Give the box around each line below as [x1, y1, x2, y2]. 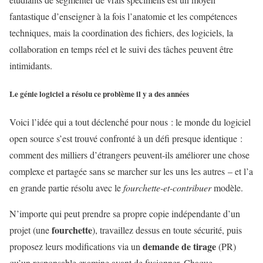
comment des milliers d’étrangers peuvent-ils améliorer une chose [9, 148, 249, 161]
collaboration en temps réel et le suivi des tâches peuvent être [9, 43, 233, 56]
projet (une [9, 223, 52, 236]
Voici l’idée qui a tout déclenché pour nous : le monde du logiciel [9, 115, 251, 128]
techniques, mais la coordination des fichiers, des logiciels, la [9, 26, 233, 39]
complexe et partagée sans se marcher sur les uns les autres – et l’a [9, 164, 253, 177]
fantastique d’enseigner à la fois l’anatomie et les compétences [9, 10, 237, 23]
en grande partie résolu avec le [9, 181, 123, 194]
